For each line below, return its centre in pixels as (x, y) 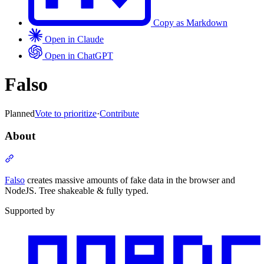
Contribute (119, 113)
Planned (20, 113)
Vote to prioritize (66, 113)
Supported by (30, 210)
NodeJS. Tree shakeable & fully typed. (77, 190)
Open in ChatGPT (79, 55)
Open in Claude (74, 39)
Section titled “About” (55, 158)
